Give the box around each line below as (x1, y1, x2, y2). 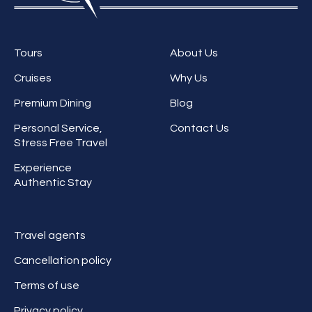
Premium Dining (14, 97, 91, 109)
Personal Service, (14, 123, 102, 134)
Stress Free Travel (14, 137, 107, 149)
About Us (170, 47, 218, 59)
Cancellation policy (14, 255, 111, 267)
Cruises (14, 72, 52, 84)
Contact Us (170, 123, 229, 134)
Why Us (170, 72, 208, 84)
